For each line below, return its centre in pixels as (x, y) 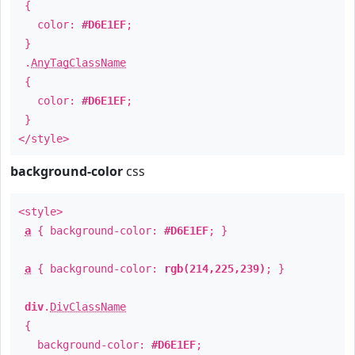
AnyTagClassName (78, 63)
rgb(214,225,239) (215, 269)
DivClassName (88, 307)
